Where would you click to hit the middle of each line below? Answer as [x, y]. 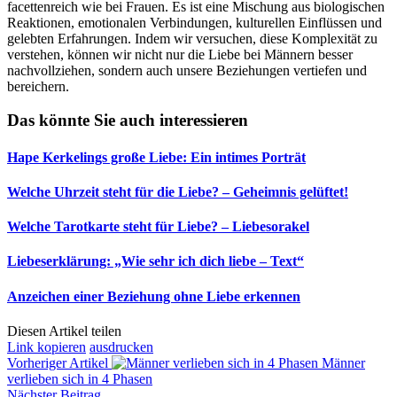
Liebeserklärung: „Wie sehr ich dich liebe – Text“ [156, 261]
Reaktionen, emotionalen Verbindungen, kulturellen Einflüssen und [195, 22]
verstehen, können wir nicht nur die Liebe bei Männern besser [180, 54]
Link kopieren [47, 347]
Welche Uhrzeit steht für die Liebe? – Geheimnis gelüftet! [178, 191]
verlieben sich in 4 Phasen [80, 379]
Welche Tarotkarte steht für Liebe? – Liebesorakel [158, 227]
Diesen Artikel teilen [64, 331]
